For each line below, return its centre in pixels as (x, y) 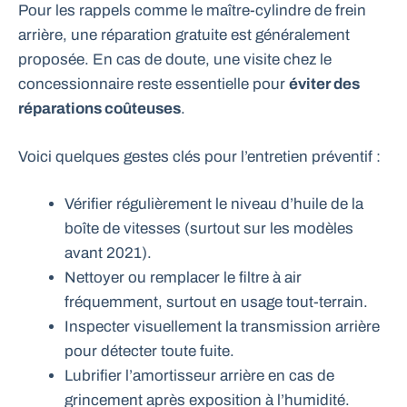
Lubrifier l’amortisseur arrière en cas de (199, 376)
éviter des (324, 84)
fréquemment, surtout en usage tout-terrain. (216, 303)
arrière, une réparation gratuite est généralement (184, 35)
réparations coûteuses (99, 109)
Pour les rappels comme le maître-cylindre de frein (192, 11)
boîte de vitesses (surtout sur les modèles (209, 229)
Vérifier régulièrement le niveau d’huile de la (214, 204)
